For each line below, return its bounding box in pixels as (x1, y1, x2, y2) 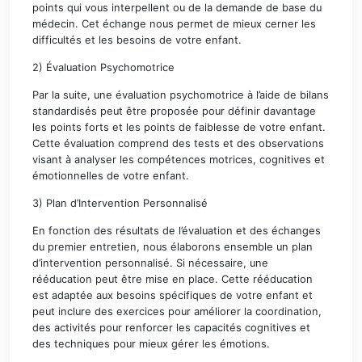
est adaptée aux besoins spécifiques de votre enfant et (32, 288, 313, 301)
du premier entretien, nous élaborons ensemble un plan (32, 240, 313, 253)
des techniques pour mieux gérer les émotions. (32, 337, 270, 350)
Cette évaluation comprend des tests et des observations (32, 137, 324, 149)
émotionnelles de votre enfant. (32, 169, 189, 182)
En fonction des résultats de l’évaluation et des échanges (32, 224, 321, 237)
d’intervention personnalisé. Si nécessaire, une (32, 256, 268, 269)
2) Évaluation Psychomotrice (32, 61, 175, 74)
